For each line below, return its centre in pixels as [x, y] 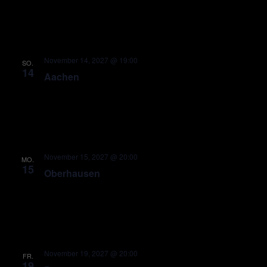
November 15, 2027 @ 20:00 [91, 156]
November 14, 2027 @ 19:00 [91, 60]
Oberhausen [72, 173]
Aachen [61, 77]
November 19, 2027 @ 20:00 [91, 253]
